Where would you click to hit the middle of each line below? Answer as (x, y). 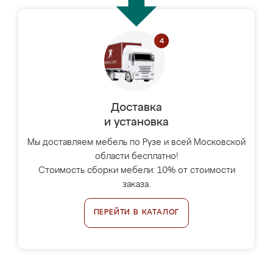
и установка (136, 122)
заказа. (136, 185)
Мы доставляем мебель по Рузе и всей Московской (136, 143)
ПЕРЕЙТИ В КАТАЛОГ (136, 213)
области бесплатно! (136, 157)
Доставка (136, 108)
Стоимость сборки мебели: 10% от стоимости (136, 171)
